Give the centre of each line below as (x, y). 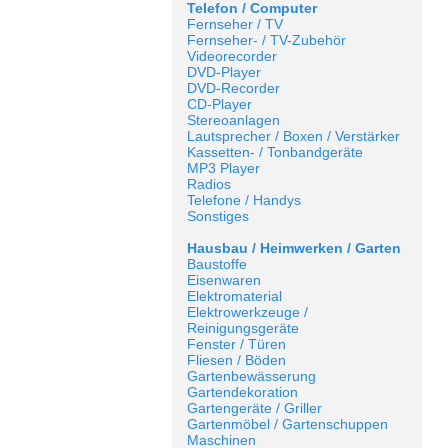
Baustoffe (217, 264)
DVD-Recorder (233, 88)
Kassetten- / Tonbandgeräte (275, 152)
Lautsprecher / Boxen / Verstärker (293, 136)
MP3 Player (223, 168)
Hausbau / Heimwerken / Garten (294, 248)
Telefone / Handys (244, 200)
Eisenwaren (224, 280)
